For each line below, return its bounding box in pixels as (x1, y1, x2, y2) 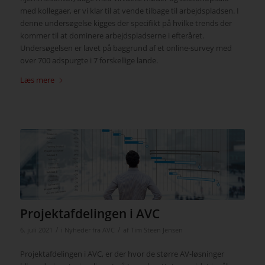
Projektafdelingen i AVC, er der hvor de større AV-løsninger (20, 248, 224, 260)
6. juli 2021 (20, 226, 53, 235)
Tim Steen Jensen (130, 226, 183, 235)
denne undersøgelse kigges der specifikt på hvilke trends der (20, 18, 232, 29)
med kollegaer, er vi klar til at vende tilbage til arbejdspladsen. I (20, 5, 239, 17)
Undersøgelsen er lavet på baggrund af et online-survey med (20, 43, 232, 54)
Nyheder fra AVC (64, 226, 115, 235)
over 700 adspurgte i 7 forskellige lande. (20, 55, 158, 66)
